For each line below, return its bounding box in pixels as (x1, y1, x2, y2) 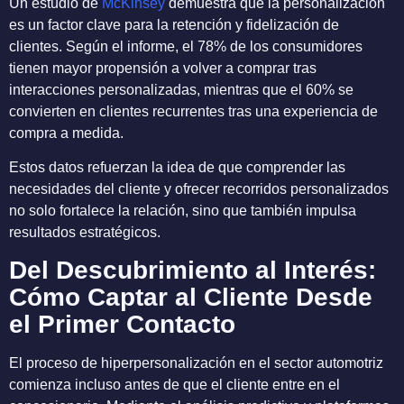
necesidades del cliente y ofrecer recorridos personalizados (9, 181, 389, 197)
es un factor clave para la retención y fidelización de (9, 16, 339, 32)
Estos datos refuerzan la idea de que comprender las (9, 160, 345, 176)
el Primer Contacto (9, 309, 235, 338)
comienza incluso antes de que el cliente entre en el (9, 376, 340, 392)
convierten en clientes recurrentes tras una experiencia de (9, 103, 378, 119)
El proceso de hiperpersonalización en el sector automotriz (9, 354, 383, 371)
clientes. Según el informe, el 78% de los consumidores (9, 38, 363, 54)
